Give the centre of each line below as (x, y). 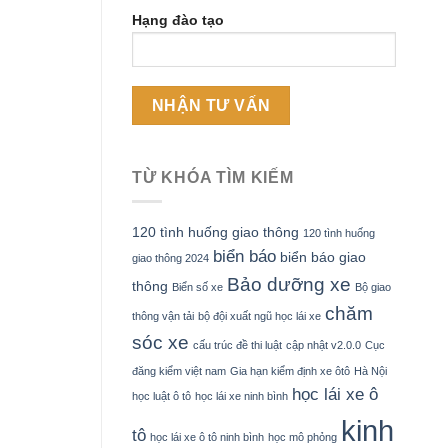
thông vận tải (163, 316)
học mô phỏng (302, 437)
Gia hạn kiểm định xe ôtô (290, 371)
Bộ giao (373, 287)
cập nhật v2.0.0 (323, 345)
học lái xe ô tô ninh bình (207, 437)
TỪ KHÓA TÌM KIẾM (213, 177)
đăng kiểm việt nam (179, 371)
